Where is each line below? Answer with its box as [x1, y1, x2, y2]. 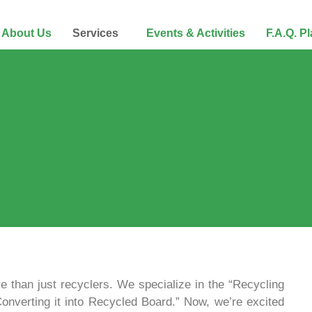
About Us [1, 27, 52, 39]
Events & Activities [146, 27, 246, 39]
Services [72, 27, 119, 39]
